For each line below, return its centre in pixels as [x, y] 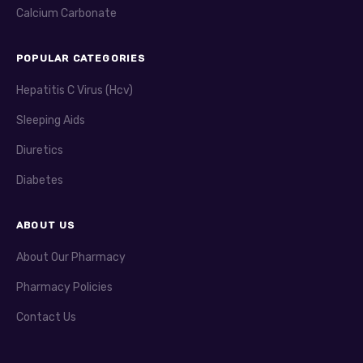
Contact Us [46, 317]
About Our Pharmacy [71, 257]
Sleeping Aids [51, 120]
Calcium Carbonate [66, 13]
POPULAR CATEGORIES [81, 58]
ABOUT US [46, 225]
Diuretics [40, 150]
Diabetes [40, 180]
